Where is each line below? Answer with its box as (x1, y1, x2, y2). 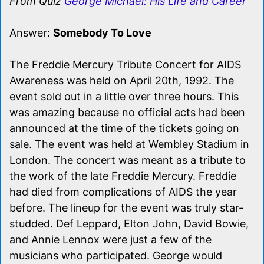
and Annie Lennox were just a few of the (9, 233, 212, 246)
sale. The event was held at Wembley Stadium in (9, 137, 249, 150)
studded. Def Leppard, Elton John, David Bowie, (9, 217, 249, 230)
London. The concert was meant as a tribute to (9, 153, 246, 166)
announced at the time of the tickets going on (9, 121, 239, 134)
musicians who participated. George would (9, 249, 222, 262)
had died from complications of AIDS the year (9, 185, 237, 198)
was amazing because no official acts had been (9, 105, 245, 118)
